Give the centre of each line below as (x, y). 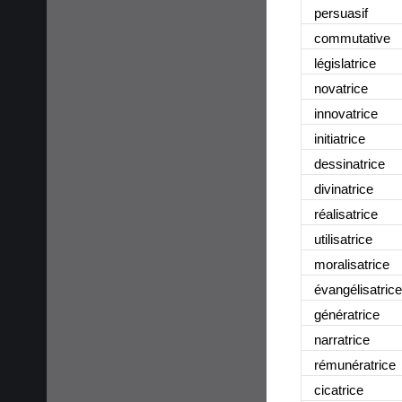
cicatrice (339, 389)
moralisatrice (352, 264)
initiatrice (340, 138)
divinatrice (344, 188)
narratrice (342, 339)
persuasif (341, 13)
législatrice (345, 63)
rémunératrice (355, 364)
